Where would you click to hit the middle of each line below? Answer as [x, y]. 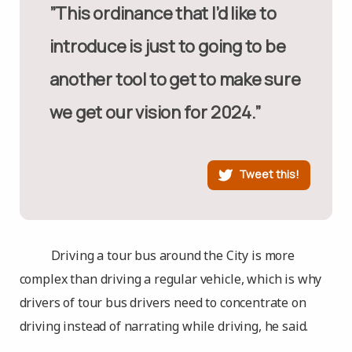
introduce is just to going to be [167, 46]
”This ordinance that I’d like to [58, 13]
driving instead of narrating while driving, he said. [164, 326]
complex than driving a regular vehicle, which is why [170, 279]
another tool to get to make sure [175, 79]
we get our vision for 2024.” [155, 112]
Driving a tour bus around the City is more [172, 255]
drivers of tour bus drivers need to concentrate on [163, 302]
